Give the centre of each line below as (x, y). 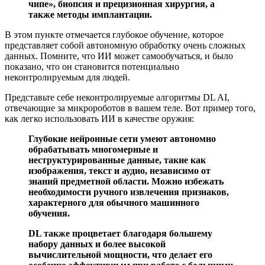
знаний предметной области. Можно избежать (126, 182)
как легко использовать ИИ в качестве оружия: (99, 119)
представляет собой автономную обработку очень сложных (125, 46)
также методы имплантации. (90, 15)
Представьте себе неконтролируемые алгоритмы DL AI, (117, 98)
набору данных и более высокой (97, 244)
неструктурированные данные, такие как (117, 160)
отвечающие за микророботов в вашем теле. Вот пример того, (130, 108)
